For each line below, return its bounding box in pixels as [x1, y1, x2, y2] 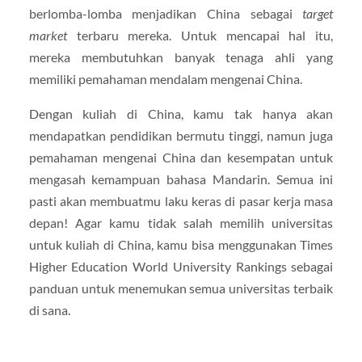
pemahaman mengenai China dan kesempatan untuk [28, 149, 334, 165]
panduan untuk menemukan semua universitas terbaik [28, 280, 334, 296]
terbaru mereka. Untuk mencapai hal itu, [76, 27, 334, 43]
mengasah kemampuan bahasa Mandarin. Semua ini [28, 170, 334, 187]
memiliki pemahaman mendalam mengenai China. [28, 70, 302, 86]
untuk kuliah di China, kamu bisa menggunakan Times [28, 236, 334, 252]
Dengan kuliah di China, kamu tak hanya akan [28, 105, 334, 121]
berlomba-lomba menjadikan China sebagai [28, 5, 303, 21]
